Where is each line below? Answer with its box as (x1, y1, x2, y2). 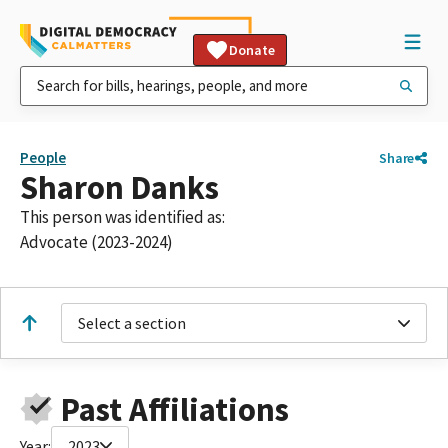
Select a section (78, 313, 186, 333)
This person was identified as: (20, 206, 225, 228)
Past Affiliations (60, 388, 289, 430)
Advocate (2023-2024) (20, 231, 173, 253)
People (20, 148, 66, 167)
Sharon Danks (20, 167, 219, 208)
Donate (229, 41, 275, 59)
